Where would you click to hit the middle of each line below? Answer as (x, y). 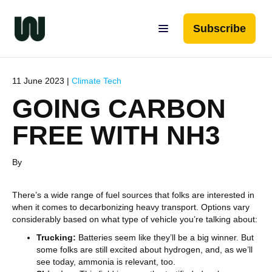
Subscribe (219, 29)
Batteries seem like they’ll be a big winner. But (165, 237)
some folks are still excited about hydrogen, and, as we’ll (144, 250)
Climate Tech (97, 81)
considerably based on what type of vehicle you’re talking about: (135, 219)
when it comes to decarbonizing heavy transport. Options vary (131, 207)
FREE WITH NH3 (116, 135)
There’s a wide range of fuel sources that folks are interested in (133, 195)
